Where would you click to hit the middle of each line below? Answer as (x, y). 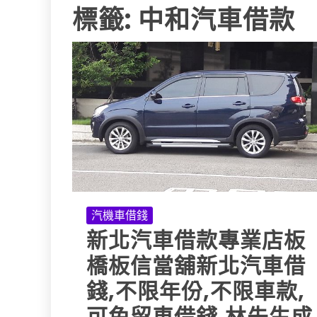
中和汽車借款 (217, 20)
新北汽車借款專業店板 (196, 241)
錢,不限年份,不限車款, (196, 292)
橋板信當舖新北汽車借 (196, 266)
